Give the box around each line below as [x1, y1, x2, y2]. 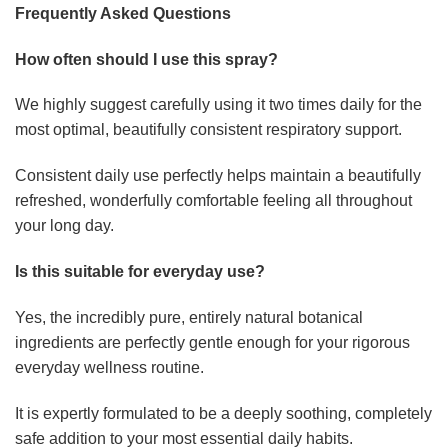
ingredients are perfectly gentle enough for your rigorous [15, 333, 410, 351]
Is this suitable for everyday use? [15, 263, 265, 281]
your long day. [15, 217, 114, 235]
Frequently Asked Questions [15, 4, 231, 22]
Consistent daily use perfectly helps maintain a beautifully [15, 167, 421, 185]
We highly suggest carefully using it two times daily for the [15, 96, 422, 114]
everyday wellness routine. [15, 358, 204, 376]
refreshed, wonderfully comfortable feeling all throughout [15, 192, 412, 210]
